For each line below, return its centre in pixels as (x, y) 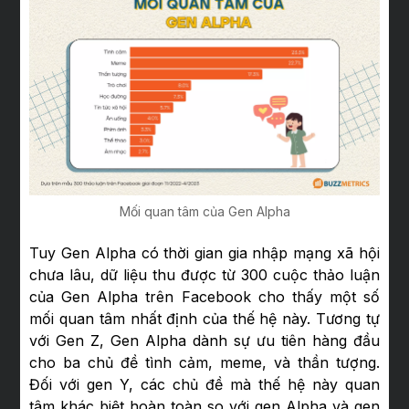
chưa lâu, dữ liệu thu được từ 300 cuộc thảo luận (204, 275)
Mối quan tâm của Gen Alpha (204, 212)
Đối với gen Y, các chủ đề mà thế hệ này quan (204, 385)
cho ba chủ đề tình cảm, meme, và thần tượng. (204, 363)
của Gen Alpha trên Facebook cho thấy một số (204, 297)
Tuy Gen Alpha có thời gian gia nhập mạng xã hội (204, 253)
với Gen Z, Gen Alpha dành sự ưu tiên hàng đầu (204, 341)
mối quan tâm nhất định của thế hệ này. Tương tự (204, 319)
